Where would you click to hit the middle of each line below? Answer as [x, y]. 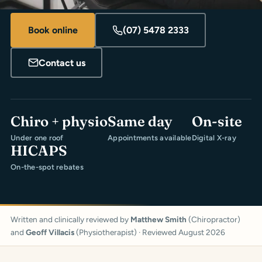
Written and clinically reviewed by [70, 220]
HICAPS [39, 151]
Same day [140, 122]
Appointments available [150, 138]
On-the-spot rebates [47, 167]
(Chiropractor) [213, 220]
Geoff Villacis [50, 232]
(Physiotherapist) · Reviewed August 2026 [150, 232]
